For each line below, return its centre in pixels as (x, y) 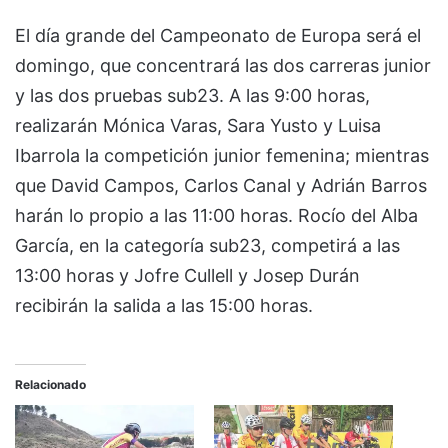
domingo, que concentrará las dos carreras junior (223, 65)
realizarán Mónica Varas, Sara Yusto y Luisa (198, 125)
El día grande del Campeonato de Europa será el (218, 35)
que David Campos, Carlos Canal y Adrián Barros (221, 185)
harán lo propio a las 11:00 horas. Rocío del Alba (216, 215)
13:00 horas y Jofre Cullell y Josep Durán (187, 275)
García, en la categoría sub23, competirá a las (207, 245)
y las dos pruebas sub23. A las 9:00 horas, (192, 95)
